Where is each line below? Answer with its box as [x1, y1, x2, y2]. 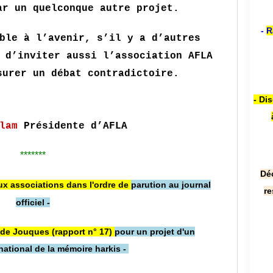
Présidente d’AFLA [18, 121, 127, 132]
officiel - [16, 197, 50, 207]
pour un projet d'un [115, 227, 195, 236]
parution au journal [131, 180, 211, 190]
